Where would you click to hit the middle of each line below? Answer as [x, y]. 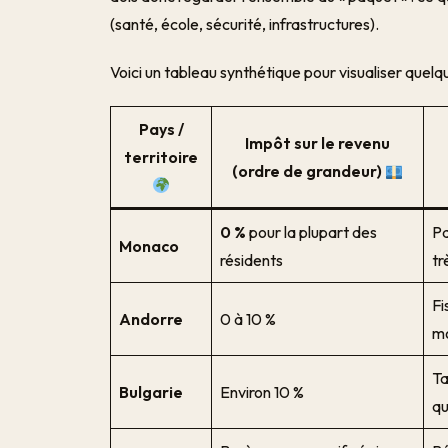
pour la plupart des [312, 232]
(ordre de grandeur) [309, 171]
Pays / [161, 129]
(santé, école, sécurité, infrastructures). [245, 24]
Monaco [149, 246]
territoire [161, 157]
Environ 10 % [262, 392]
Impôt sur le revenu [318, 143]
